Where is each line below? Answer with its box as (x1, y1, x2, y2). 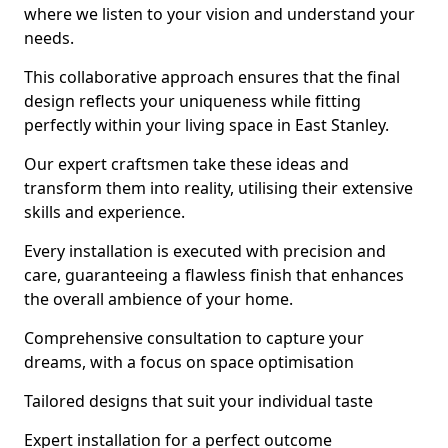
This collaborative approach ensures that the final (24, 66, 400, 88)
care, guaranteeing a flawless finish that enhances (24, 264, 404, 286)
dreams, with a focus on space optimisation (24, 351, 354, 373)
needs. (24, 27, 74, 49)
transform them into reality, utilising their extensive (24, 177, 413, 199)
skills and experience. (24, 201, 185, 223)
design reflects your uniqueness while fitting (24, 90, 361, 112)
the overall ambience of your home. (24, 288, 293, 310)
